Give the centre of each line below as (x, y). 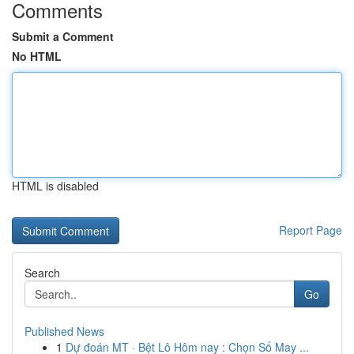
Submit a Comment (63, 36)
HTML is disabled (55, 186)
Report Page (311, 230)
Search (42, 273)
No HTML (37, 56)
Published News (64, 331)
